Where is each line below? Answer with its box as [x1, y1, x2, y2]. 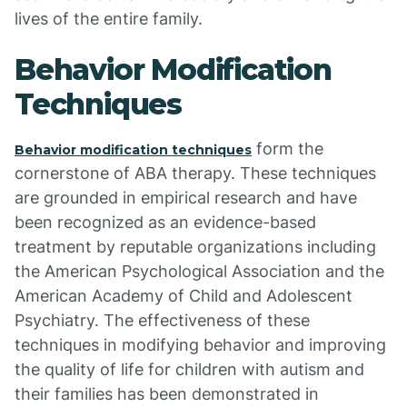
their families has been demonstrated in [15, 384, 319, 403]
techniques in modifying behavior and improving [15, 335, 386, 354]
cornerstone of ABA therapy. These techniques [15, 164, 376, 183]
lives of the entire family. [15, 9, 203, 28]
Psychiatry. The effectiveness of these [15, 311, 310, 330]
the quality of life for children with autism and [15, 360, 364, 379]
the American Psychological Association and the [15, 262, 384, 281]
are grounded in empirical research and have [15, 188, 357, 207]
